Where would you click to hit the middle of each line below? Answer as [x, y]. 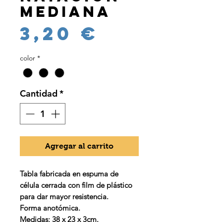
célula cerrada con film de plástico [76, 185]
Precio [144, 33]
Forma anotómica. [50, 208]
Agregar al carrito [79, 146]
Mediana [65, 12]
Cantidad [39, 94]
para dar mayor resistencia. [64, 197]
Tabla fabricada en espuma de [69, 174]
